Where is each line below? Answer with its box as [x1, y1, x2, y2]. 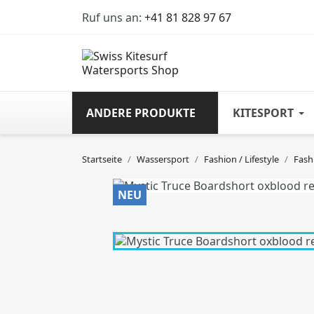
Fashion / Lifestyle [204, 153, 279, 165]
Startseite [82, 153, 122, 165]
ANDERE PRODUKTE [86, 105, 196, 121]
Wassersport [137, 153, 189, 165]
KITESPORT [233, 105, 294, 121]
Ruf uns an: [82, 10, 144, 25]
